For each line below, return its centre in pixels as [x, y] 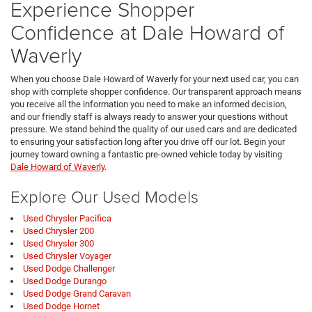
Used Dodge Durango [65, 281]
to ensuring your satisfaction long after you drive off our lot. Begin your [148, 142]
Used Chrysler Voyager [67, 256]
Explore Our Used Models [104, 196]
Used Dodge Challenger [69, 269]
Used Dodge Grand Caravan [77, 294]
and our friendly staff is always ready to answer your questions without [149, 117]
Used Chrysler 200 [58, 231]
